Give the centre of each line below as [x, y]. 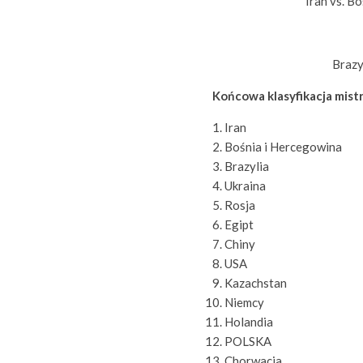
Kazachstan [256, 283]
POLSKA [248, 341]
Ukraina [245, 186]
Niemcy [244, 302]
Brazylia [247, 166]
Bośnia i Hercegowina [283, 147]
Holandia [249, 322]
